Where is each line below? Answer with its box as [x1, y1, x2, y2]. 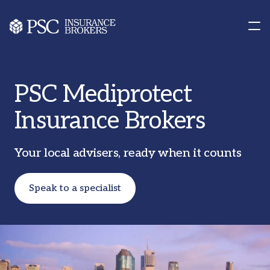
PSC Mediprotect [14, 80, 192, 109]
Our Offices [14, 29, 71, 42]
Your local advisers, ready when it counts [14, 146, 242, 160]
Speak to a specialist [29, 183, 121, 194]
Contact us [29, 16, 77, 27]
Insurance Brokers [14, 107, 206, 136]
